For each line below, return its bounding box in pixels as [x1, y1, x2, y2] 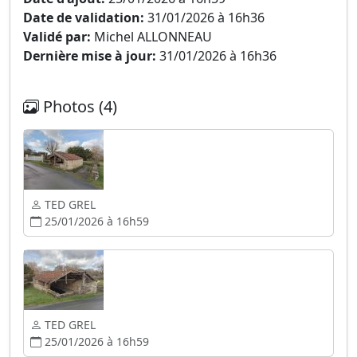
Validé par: [23, 28, 91, 45]
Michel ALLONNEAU [91, 28, 212, 45]
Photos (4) [39, 96, 117, 117]
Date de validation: [23, 9, 144, 26]
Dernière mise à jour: [23, 47, 156, 65]
